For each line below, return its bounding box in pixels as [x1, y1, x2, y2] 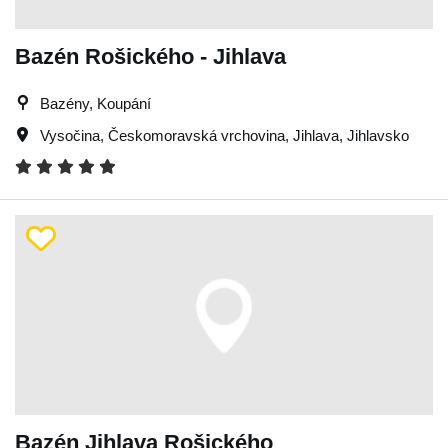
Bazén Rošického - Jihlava [15, 43, 286, 69]
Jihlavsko [347, 126, 409, 144]
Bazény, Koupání [40, 94, 151, 112]
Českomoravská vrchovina [108, 126, 285, 144]
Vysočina [40, 126, 100, 144]
